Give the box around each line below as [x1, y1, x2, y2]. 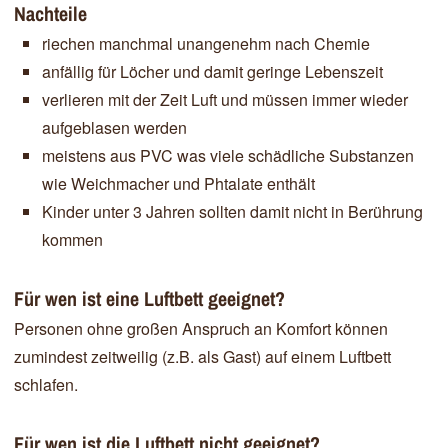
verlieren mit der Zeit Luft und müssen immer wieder [42, 87, 408, 111]
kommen [42, 227, 103, 251]
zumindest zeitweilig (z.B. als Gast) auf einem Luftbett [14, 344, 391, 368]
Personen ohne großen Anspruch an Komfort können [14, 316, 388, 340]
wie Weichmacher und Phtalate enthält [42, 171, 315, 195]
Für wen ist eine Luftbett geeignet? [14, 284, 285, 312]
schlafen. [14, 372, 78, 396]
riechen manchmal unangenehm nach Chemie [42, 31, 370, 55]
